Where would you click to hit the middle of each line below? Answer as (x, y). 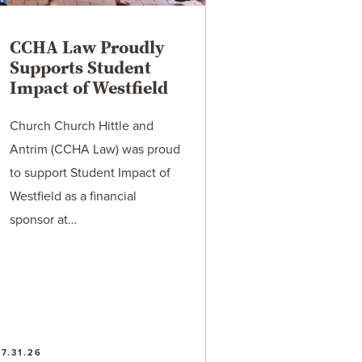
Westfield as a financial (74, 196)
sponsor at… (44, 220)
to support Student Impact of (90, 173)
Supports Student (81, 68)
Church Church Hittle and (82, 126)
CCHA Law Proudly (88, 48)
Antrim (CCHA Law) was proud (95, 149)
